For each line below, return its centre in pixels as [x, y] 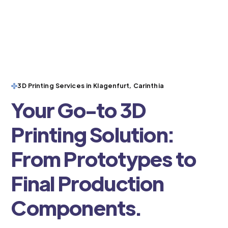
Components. [76, 207]
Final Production [88, 183]
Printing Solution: [92, 134]
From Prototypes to [104, 159]
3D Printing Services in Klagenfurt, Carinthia [91, 86]
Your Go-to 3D [79, 110]
